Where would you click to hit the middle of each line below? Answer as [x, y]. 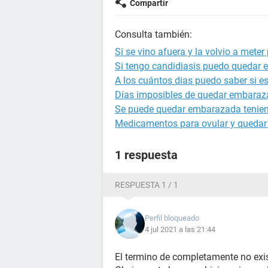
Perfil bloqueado [172, 218]
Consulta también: [153, 34]
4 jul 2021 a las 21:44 [180, 229]
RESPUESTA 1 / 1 [147, 185]
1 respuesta [146, 155]
